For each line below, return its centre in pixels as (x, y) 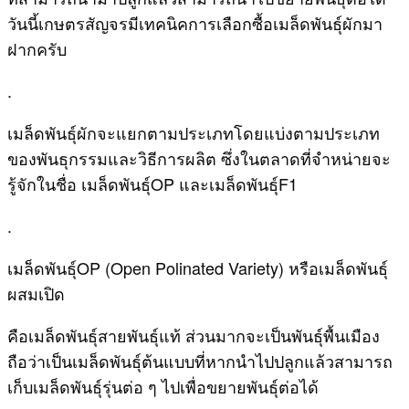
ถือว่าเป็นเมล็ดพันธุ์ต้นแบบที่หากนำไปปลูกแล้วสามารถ (200, 360)
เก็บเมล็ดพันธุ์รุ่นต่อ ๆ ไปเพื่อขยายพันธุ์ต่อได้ (165, 386)
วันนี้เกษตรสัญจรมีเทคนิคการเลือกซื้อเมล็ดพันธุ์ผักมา (195, 22)
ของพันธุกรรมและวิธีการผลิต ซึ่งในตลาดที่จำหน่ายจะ (199, 157)
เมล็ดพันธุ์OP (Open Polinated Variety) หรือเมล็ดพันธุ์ (198, 267)
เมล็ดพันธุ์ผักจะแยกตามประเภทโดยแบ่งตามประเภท (194, 132)
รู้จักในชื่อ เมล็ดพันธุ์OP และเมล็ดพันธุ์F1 (155, 183)
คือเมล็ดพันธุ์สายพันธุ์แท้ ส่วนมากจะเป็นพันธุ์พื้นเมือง (194, 335)
